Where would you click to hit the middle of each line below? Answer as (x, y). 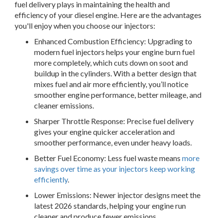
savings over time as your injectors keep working (115, 168)
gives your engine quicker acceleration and (104, 131)
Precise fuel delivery (159, 121)
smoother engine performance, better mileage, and (118, 94)
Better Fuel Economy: (70, 158)
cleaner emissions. (64, 105)
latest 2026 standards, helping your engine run (110, 205)
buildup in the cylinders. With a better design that (115, 73)
